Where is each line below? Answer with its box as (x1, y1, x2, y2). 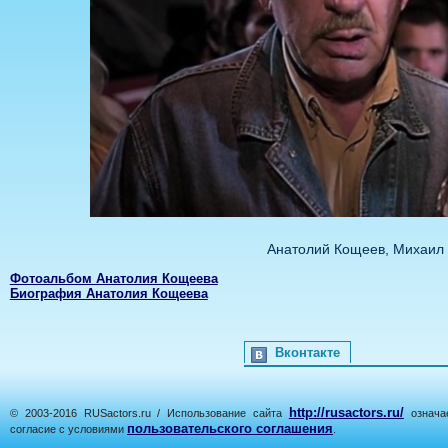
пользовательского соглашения (127, 421, 333, 436)
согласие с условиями (10, 423, 127, 435)
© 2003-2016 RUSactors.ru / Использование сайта (10, 407, 289, 419)
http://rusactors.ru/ (288, 405, 404, 420)
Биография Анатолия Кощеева (9, 286, 208, 301)
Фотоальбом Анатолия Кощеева (9, 271, 218, 286)
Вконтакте (275, 345, 340, 360)
